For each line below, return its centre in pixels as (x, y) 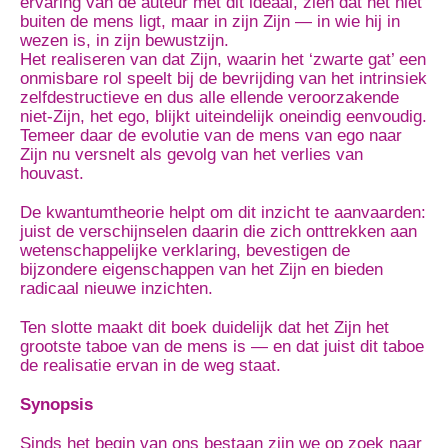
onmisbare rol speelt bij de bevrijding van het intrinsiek (223, 78)
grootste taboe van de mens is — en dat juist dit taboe (222, 346)
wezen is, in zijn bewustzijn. (124, 40)
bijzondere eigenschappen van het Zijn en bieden (201, 269)
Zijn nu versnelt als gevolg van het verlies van (191, 154)
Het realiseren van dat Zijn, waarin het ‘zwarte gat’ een (223, 59)
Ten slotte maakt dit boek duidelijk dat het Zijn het (204, 327)
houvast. (52, 173)
